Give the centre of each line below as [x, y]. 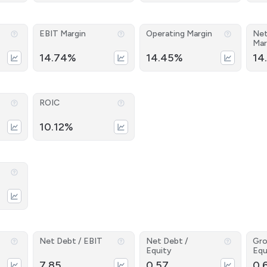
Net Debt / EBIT [71, 241]
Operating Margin [179, 34]
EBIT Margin [63, 34]
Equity [159, 251]
